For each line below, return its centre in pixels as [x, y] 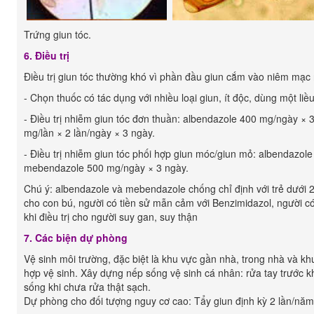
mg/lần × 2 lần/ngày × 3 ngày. [89, 132]
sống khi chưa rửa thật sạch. [87, 287]
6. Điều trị [47, 55]
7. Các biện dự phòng [76, 238]
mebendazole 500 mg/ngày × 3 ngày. [106, 168]
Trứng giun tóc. [57, 34]
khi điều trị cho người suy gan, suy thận [111, 217]
